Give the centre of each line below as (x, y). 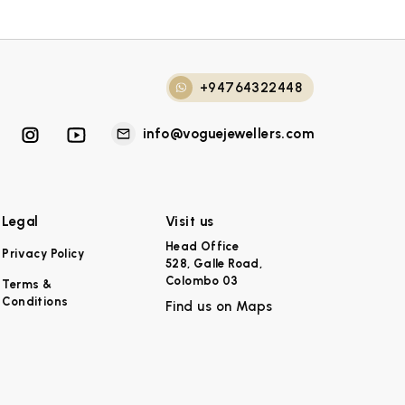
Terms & (27, 284)
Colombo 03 (202, 281)
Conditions (35, 301)
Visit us (189, 221)
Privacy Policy (43, 253)
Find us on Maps (219, 306)
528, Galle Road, (214, 264)
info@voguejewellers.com (228, 133)
